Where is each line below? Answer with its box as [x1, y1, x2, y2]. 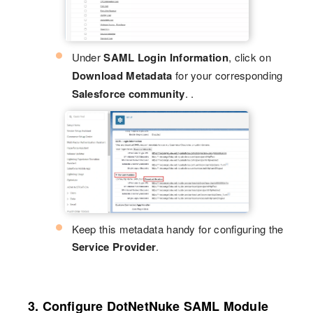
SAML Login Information [103, 49, 228, 65]
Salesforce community [71, 85, 185, 101]
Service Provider [71, 239, 156, 255]
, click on [228, 49, 271, 64]
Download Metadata [71, 67, 173, 83]
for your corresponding [172, 67, 283, 82]
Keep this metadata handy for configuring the [71, 221, 284, 237]
